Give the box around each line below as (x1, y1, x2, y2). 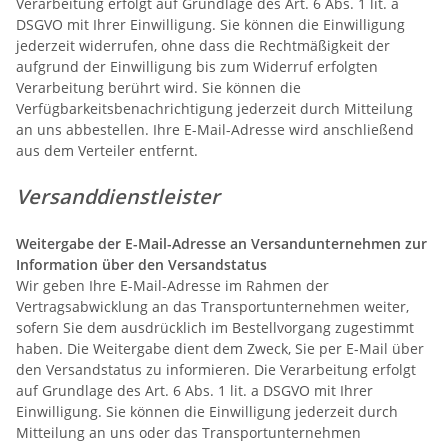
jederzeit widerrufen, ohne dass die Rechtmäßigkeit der (16, 35, 390, 55)
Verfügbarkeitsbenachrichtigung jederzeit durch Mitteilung (16, 98, 413, 118)
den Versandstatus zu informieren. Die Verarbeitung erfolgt (16, 359, 416, 379)
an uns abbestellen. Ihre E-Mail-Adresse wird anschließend (16, 119, 414, 139)
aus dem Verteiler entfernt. (16, 140, 198, 160)
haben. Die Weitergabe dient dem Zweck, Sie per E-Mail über (16, 338, 424, 358)
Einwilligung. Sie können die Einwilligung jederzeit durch (16, 401, 398, 421)
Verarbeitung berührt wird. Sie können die (16, 77, 301, 97)
